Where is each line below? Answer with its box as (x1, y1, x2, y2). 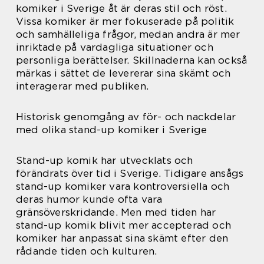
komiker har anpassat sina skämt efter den (16, 232, 229, 244)
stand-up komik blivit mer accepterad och (16, 219, 232, 231)
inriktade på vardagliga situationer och (16, 41, 213, 53)
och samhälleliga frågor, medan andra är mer (16, 28, 240, 40)
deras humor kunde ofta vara (16, 193, 163, 205)
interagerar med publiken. (16, 80, 148, 92)
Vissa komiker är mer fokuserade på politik (16, 15, 235, 27)
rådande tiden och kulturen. (16, 245, 157, 257)
